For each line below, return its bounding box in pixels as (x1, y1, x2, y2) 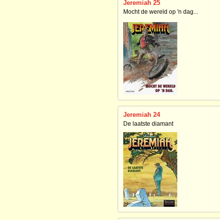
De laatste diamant (123, 120, 173, 127)
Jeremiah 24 (123, 111, 160, 118)
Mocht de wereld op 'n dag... (123, 8, 198, 15)
